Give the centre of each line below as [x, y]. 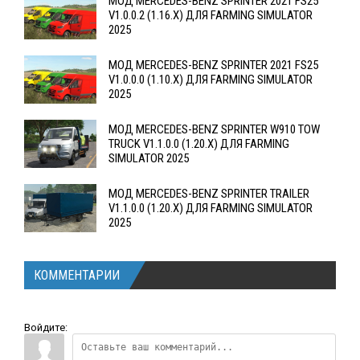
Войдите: [46, 328]
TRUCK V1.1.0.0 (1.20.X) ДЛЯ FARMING [199, 144]
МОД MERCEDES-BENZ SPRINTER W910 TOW [214, 130]
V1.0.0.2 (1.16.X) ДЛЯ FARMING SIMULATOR [211, 16]
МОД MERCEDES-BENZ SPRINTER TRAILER [209, 194]
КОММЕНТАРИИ [77, 276]
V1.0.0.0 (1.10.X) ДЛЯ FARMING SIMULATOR [211, 80]
